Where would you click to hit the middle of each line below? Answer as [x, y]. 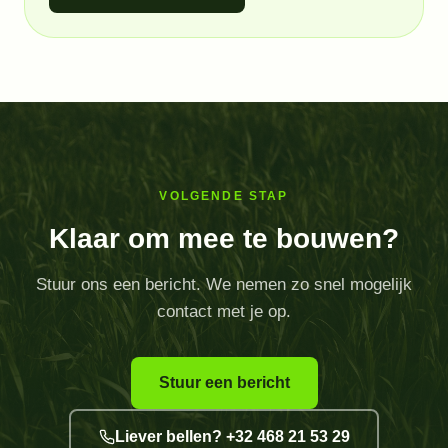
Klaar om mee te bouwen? [224, 238]
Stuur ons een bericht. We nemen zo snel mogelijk [224, 284]
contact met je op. [224, 311]
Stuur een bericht [224, 382]
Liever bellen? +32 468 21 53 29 [232, 436]
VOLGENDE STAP [224, 196]
